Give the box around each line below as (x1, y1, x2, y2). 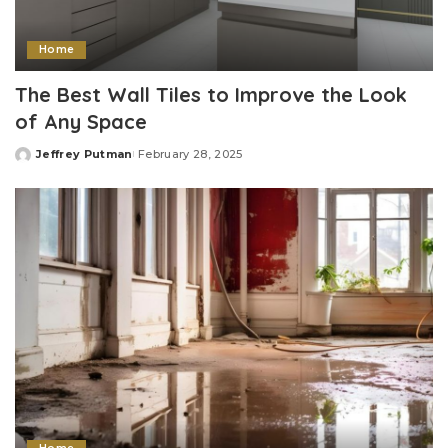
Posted (14, 154, 62, 169)
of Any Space (15, 108, 147, 134)
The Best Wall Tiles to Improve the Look (15, 81, 407, 107)
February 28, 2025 (137, 146, 243, 161)
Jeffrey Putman (36, 146, 133, 161)
